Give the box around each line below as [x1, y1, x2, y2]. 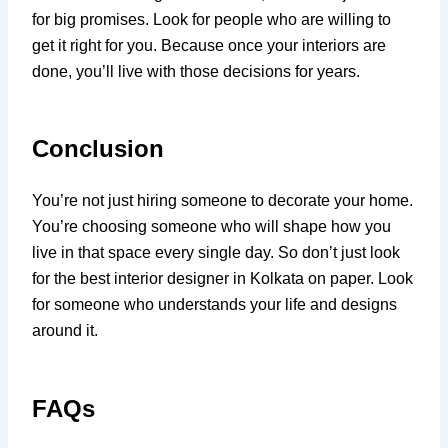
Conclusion [32, 135, 165, 163]
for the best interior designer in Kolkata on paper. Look [32, 270, 414, 288]
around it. [32, 322, 99, 340]
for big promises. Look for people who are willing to [32, 10, 392, 28]
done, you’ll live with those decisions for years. [32, 62, 361, 80]
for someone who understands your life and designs [32, 296, 398, 314]
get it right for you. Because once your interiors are [32, 36, 387, 54]
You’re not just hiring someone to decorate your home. [32, 192, 414, 210]
